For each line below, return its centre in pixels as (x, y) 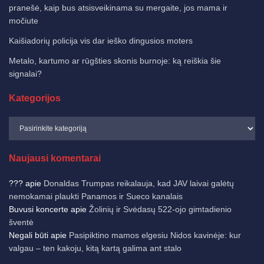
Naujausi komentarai (55, 158)
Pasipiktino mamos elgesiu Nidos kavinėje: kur (155, 235)
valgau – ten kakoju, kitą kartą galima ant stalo (95, 248)
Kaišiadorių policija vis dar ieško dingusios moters (101, 40)
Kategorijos (35, 98)
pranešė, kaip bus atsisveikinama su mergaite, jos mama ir (118, 7)
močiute (24, 20)
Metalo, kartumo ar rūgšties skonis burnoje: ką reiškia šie (115, 60)
